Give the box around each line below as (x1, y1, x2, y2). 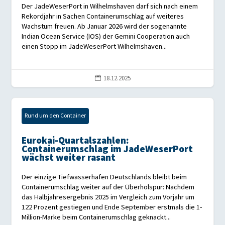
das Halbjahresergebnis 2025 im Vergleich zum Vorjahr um (22, 193, 195, 202)
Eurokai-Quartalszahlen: (22, 135, 130, 147)
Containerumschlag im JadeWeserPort (22, 144, 193, 156)
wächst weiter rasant (22, 152, 116, 164)
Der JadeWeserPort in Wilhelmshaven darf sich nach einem (22, 2, 198, 11)
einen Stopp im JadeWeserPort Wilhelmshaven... (22, 42, 167, 51)
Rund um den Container (25, 112, 86, 120)
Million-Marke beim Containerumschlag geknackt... (22, 213, 171, 222)
